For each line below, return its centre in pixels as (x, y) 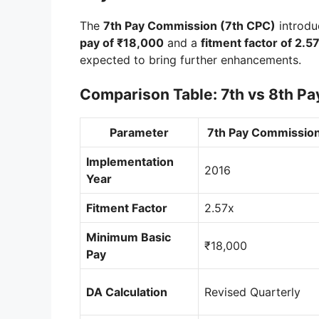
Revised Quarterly (252, 292)
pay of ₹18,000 (122, 43)
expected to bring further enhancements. (190, 60)
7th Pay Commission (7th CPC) (189, 26)
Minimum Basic (129, 237)
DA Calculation (127, 292)
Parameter (139, 133)
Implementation (130, 162)
